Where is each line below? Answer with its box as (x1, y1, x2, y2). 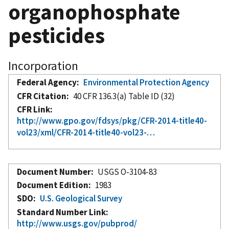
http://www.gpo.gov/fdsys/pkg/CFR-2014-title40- (17, 114, 207, 126)
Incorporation (8, 58, 78, 73)
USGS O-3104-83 (98, 166, 157, 177)
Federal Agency (17, 76, 77, 88)
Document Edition (17, 179, 88, 191)
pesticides (8, 21, 105, 49)
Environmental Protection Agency (83, 76, 210, 88)
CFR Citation (17, 90, 66, 102)
